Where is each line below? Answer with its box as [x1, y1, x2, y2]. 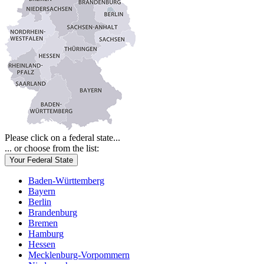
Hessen [28, 239, 55, 249]
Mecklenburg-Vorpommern [28, 249, 130, 260]
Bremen [28, 217, 58, 228]
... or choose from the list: [5, 143, 99, 153]
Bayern [28, 186, 55, 196]
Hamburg [28, 228, 64, 239]
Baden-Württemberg [28, 175, 104, 186]
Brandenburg [28, 207, 77, 217]
